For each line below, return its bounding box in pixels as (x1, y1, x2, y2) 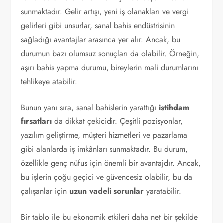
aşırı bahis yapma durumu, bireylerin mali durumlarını (21, 62, 199, 73)
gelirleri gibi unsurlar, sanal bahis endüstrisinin (21, 20, 175, 31)
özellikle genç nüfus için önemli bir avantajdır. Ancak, (21, 157, 201, 169)
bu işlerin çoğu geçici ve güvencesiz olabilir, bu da (21, 171, 193, 183)
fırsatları (21, 115, 52, 127)
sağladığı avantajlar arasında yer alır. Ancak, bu (21, 34, 181, 45)
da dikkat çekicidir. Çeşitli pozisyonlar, (52, 115, 183, 127)
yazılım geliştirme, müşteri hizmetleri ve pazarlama (21, 129, 188, 141)
